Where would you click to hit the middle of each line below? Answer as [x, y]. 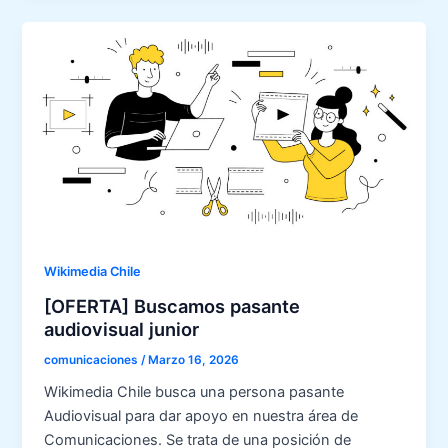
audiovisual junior [122, 328]
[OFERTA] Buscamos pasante [172, 305]
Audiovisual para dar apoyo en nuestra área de [201, 416]
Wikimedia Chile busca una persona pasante [194, 392]
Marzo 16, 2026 [194, 359]
